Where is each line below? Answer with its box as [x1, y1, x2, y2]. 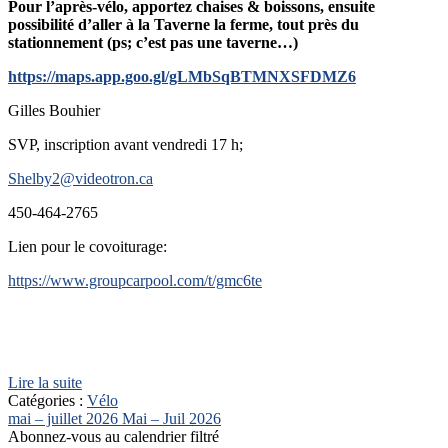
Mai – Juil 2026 [122, 410, 221, 428]
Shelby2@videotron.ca [8, 170, 153, 188]
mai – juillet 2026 [8, 410, 118, 428]
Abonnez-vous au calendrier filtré [8, 428, 219, 446]
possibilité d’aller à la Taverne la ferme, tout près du [8, 16, 359, 34]
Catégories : [8, 392, 87, 410]
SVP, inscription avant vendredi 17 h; [8, 136, 243, 154]
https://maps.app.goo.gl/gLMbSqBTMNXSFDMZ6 [8, 68, 356, 86]
